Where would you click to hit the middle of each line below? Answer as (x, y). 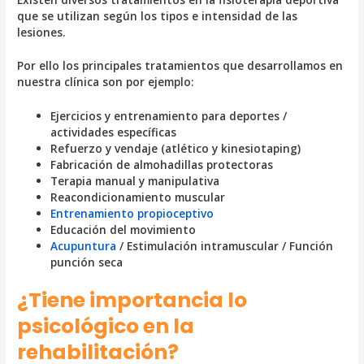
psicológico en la (106, 326)
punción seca (87, 262)
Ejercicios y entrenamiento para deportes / (169, 116)
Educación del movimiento (123, 230)
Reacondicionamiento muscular (138, 197)
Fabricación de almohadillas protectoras (162, 165)
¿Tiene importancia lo (132, 300)
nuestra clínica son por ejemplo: (106, 82)
